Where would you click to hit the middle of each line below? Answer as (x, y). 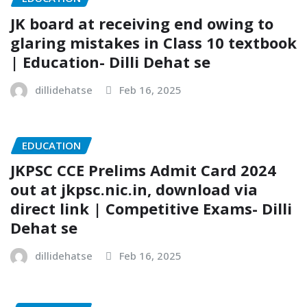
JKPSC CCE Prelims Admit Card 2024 (143, 170)
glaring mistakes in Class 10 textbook (153, 42)
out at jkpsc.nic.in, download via (134, 189)
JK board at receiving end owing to (142, 23)
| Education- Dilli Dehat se (110, 61)
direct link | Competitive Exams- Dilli (151, 209)
